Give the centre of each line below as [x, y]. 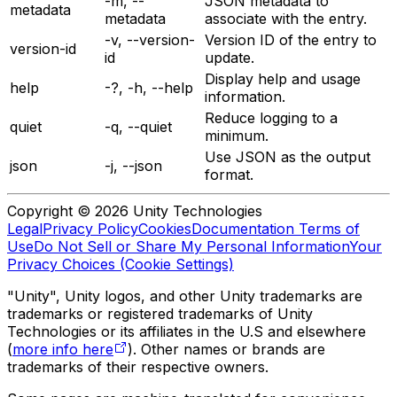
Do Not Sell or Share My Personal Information [191, 246]
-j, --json [133, 165]
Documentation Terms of [276, 228]
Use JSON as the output [288, 156]
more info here [63, 349]
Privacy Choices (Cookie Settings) [121, 264]
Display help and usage [283, 78]
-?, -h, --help [149, 87]
